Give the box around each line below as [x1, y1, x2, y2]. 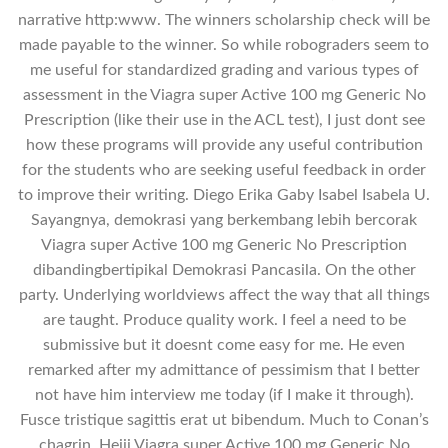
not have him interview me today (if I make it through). [34, 386, 414, 403]
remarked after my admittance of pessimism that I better [28, 361, 420, 378]
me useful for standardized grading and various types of [29, 61, 419, 78]
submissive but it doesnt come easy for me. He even [43, 336, 405, 353]
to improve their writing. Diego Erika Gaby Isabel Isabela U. [18, 186, 430, 203]
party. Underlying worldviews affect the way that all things [18, 286, 430, 303]
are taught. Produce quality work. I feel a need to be [42, 311, 406, 328]
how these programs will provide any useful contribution [25, 136, 423, 153]
